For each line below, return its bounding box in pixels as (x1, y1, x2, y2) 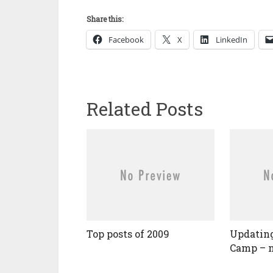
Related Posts (87, 97, 203, 121)
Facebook (108, 34, 144, 45)
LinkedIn (216, 34, 247, 45)
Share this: (87, 14, 123, 24)
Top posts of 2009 (87, 227, 169, 240)
